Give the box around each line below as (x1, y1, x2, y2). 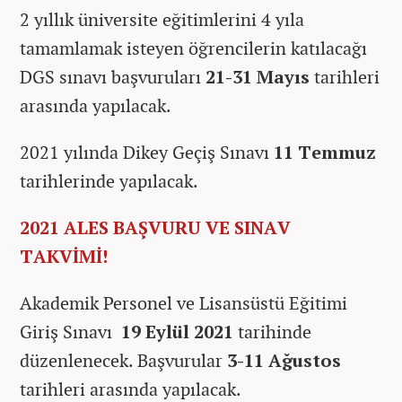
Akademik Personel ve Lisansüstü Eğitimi (20, 290, 347, 315)
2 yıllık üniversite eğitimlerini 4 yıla (20, 6, 304, 31)
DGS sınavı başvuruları (20, 64, 205, 89)
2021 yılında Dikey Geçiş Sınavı (20, 139, 274, 164)
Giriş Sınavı (20, 319, 117, 344)
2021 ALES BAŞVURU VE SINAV (20, 214, 291, 240)
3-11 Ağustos (223, 347, 341, 372)
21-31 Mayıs (205, 64, 314, 89)
